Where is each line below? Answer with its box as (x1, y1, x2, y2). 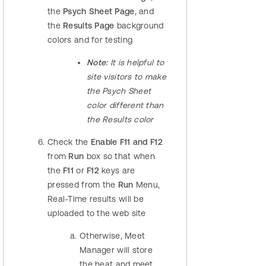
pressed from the (47, 180, 118, 190)
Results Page (60, 21, 115, 31)
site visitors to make (87, 72, 166, 82)
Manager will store (80, 245, 153, 255)
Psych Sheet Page (63, 7, 135, 17)
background (114, 21, 164, 31)
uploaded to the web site (47, 208, 146, 218)
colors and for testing (47, 35, 133, 45)
